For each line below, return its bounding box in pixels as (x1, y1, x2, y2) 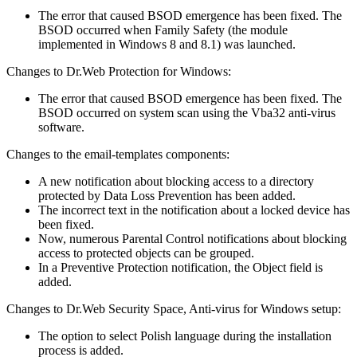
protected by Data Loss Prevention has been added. (38, 188, 296, 202)
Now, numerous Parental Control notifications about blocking (38, 231, 347, 245)
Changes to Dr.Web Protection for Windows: (6, 64, 231, 78)
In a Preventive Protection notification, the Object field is (38, 260, 323, 274)
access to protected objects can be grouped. (38, 245, 254, 260)
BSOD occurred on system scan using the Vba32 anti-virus (38, 105, 335, 120)
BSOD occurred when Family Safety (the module (38, 22, 288, 37)
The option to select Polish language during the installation (38, 328, 331, 343)
